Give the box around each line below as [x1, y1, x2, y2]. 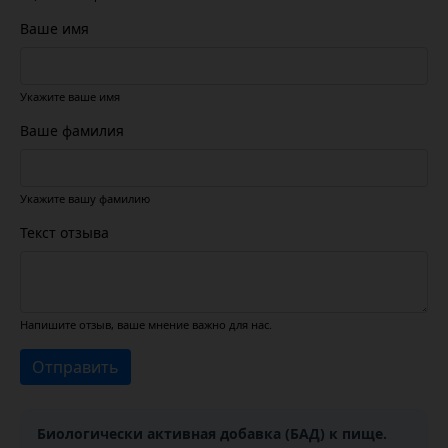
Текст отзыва [20, 223, 109, 243]
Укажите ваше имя [20, 89, 120, 105]
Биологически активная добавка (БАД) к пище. [37, 424, 387, 444]
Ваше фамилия [20, 121, 124, 141]
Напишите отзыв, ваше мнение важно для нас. [20, 317, 272, 333]
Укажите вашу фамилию [20, 191, 150, 207]
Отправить [32, 356, 119, 379]
